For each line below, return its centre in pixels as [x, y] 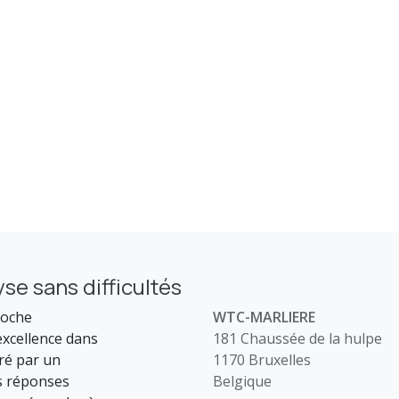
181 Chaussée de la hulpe [297, 338]
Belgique [242, 381]
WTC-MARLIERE [264, 317]
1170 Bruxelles [262, 360]
